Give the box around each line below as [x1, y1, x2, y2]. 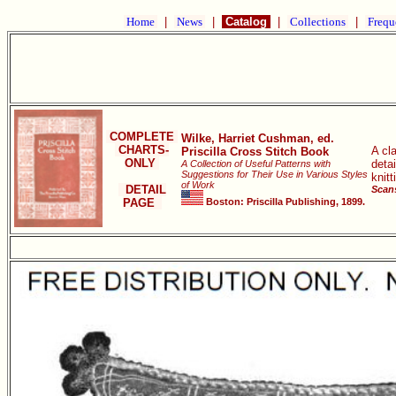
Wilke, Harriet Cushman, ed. [181, 132, 334, 145]
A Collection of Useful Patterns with [181, 158, 331, 169]
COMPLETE [106, 130, 178, 143]
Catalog [222, 15, 270, 28]
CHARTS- [115, 143, 169, 156]
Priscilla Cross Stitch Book [181, 145, 329, 158]
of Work [181, 179, 215, 190]
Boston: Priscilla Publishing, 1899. [203, 196, 365, 207]
